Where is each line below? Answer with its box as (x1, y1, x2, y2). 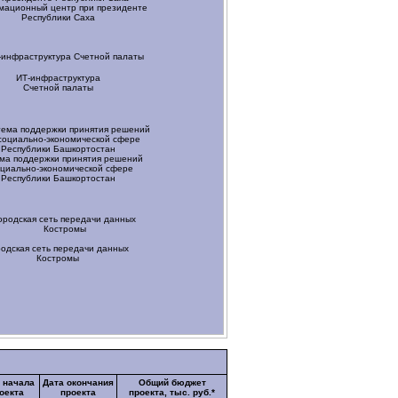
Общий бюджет (138, 378, 206, 387)
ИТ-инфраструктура (15, 73, 100, 83)
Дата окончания (43, 378, 114, 387)
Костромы (36, 253, 79, 263)
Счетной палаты (22, 83, 93, 92)
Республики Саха (20, 12, 95, 22)
